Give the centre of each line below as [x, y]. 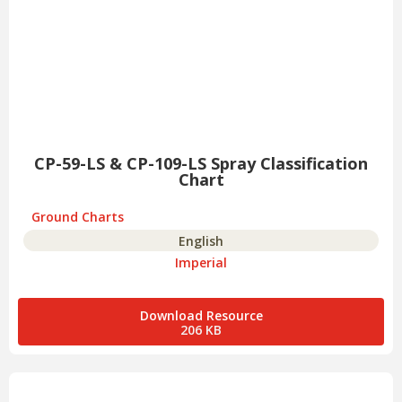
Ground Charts [78, 217]
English [201, 241]
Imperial [201, 263]
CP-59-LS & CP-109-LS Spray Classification [201, 164]
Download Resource [201, 316]
